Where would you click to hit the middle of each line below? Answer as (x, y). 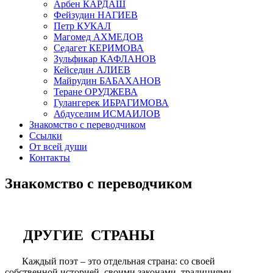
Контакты (50, 158)
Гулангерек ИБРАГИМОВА (111, 103)
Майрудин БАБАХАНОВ (107, 81)
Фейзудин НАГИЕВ (96, 15)
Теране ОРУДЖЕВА (96, 92)
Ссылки (46, 136)
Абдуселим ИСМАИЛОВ (107, 114)
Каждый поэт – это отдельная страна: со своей (110, 261)
